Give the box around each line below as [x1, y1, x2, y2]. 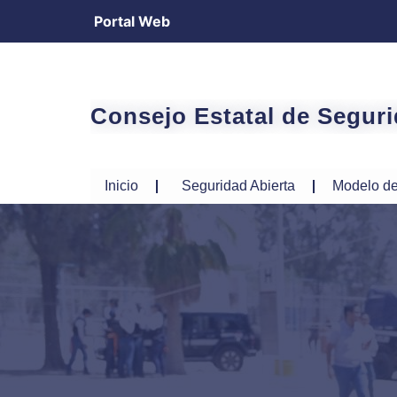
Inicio [105, 178, 138, 193]
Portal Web [94, 12, 170, 30]
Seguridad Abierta [182, 178, 296, 193]
